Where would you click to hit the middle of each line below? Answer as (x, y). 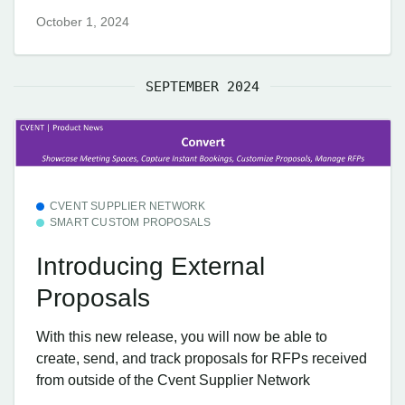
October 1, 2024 (83, 21)
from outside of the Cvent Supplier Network (173, 381)
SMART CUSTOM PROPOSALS (131, 223)
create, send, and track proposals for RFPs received (202, 359)
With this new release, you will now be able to (182, 337)
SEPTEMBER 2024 (202, 86)
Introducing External (151, 266)
